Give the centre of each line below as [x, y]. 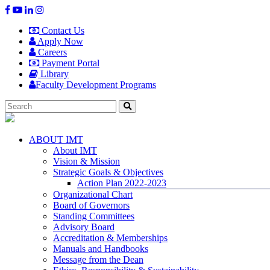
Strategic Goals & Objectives [108, 172]
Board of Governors [91, 205]
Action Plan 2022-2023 [122, 183]
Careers [51, 52]
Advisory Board [84, 227]
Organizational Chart [93, 194]
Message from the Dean [98, 259]
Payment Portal [69, 63]
